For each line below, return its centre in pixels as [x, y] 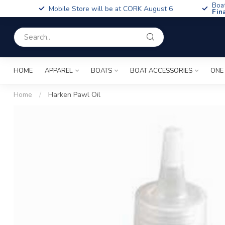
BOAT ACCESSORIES [161, 71]
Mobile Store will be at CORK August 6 [111, 9]
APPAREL [59, 71]
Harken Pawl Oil [74, 95]
